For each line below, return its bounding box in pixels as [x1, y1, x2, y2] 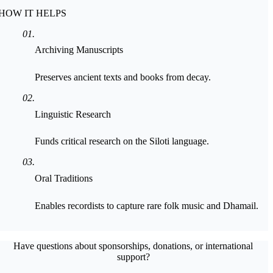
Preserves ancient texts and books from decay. [35, 71, 211, 82]
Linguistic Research [35, 108, 112, 119]
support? [116, 251, 150, 262]
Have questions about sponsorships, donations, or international [13, 240, 253, 251]
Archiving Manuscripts [35, 44, 124, 55]
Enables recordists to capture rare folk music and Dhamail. [35, 200, 259, 211]
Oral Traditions [35, 173, 93, 184]
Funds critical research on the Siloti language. [35, 136, 210, 147]
